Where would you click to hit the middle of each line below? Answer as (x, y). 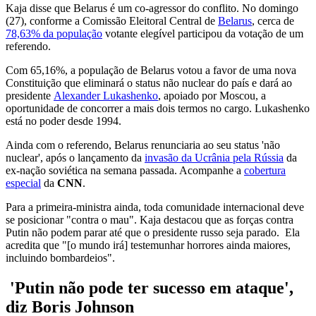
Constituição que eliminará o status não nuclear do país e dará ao (149, 83)
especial (23, 183)
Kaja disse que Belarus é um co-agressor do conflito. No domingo (152, 8)
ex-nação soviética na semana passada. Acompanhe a (125, 170)
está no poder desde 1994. (63, 121)
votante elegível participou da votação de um (203, 33)
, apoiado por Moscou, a (212, 95)
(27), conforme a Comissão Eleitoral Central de (112, 20)
